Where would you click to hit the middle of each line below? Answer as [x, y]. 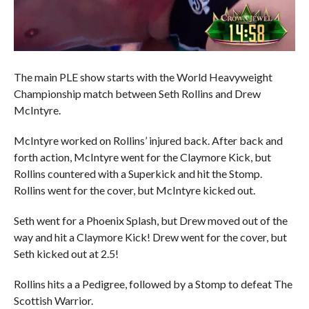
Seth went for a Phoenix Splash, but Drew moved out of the [150, 221]
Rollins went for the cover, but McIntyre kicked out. [134, 190]
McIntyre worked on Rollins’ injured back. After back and [148, 141]
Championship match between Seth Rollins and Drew [137, 94]
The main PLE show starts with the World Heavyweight [143, 77]
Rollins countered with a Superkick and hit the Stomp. [138, 174]
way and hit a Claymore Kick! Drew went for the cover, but [150, 237]
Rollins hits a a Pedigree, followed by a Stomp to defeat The [153, 284]
